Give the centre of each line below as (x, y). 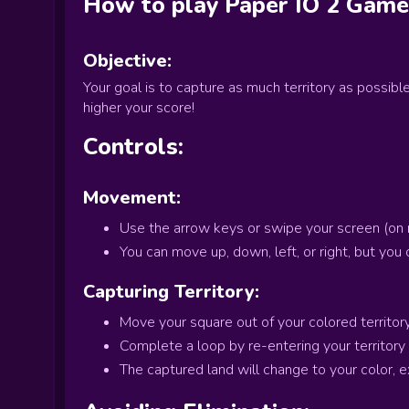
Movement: (132, 198)
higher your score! (139, 108)
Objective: (127, 61)
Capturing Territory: (171, 292)
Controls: (133, 147)
